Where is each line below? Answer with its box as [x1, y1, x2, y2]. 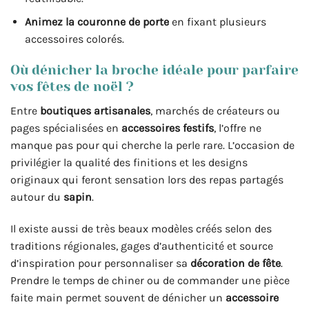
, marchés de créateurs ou [150, 103, 280, 117]
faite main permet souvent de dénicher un [10, 290, 226, 304]
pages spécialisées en [10, 121, 121, 134]
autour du [10, 190, 63, 203]
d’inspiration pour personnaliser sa [10, 256, 190, 270]
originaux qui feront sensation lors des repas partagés [10, 172, 283, 186]
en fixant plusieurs [168, 15, 266, 29]
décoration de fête [190, 256, 281, 270]
